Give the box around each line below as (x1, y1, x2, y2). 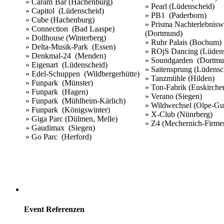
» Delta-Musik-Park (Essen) (25, 42, 117, 51)
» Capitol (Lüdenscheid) (25, 6, 104, 15)
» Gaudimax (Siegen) (25, 123, 97, 132)
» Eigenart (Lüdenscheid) (25, 60, 109, 69)
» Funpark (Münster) (25, 78, 95, 87)
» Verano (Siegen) (145, 92, 204, 101)
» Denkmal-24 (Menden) (25, 51, 108, 60)
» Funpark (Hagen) (25, 87, 90, 96)
